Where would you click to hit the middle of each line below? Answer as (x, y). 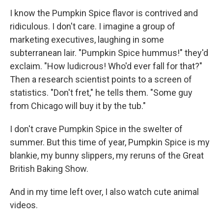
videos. (24, 205)
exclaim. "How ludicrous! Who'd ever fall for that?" (106, 66)
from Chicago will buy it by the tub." (78, 106)
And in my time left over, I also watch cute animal (104, 192)
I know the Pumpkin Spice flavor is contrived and (104, 13)
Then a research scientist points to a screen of (101, 80)
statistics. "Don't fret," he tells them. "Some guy (101, 93)
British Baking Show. (49, 169)
